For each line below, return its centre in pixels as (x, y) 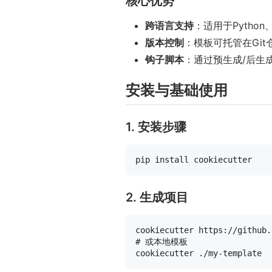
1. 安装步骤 (156, 127)
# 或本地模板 (161, 241)
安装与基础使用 (177, 90)
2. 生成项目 (157, 197)
